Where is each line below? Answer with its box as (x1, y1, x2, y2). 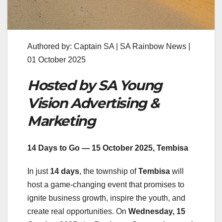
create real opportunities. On (27, 207, 128, 216)
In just (27, 166, 50, 175)
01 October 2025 (27, 55, 86, 64)
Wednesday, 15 (128, 207, 185, 216)
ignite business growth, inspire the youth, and (27, 193, 185, 202)
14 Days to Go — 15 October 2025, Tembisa (27, 143, 188, 152)
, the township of (79, 166, 138, 175)
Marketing (27, 112, 96, 130)
